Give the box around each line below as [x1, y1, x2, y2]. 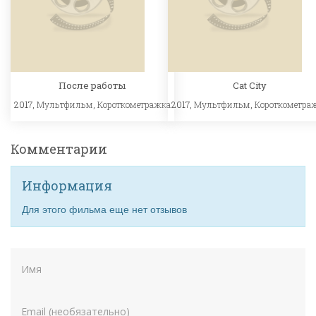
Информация [22, 176, 112, 194]
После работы [59, 78, 126, 92]
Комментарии [11, 140, 107, 157]
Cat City [233, 78, 267, 92]
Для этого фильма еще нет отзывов [22, 201, 187, 216]
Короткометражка [97, 98, 171, 110]
